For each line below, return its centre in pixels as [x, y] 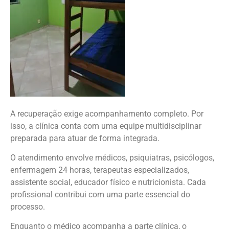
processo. [28, 207]
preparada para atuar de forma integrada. [85, 138]
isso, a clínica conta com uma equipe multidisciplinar [106, 126]
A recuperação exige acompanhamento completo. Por [107, 113]
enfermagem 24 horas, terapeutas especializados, [100, 170]
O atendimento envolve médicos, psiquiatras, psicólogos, [112, 158]
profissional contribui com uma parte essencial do [100, 195]
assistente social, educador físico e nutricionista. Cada [108, 182]
